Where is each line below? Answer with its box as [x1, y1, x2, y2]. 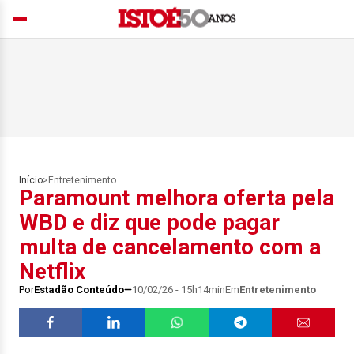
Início [19, 175, 43, 186]
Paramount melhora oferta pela [19, 185, 334, 211]
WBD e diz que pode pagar [19, 209, 280, 235]
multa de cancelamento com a [19, 234, 321, 260]
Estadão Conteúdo [34, 284, 124, 296]
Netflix [19, 258, 85, 284]
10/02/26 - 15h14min [132, 284, 225, 296]
